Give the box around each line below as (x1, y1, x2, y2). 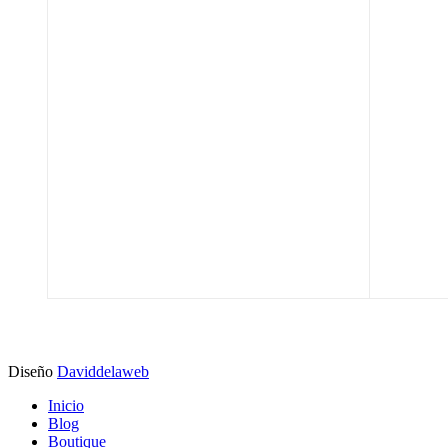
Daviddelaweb (57, 363, 149, 381)
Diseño (8, 363, 57, 381)
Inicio (48, 397, 84, 415)
